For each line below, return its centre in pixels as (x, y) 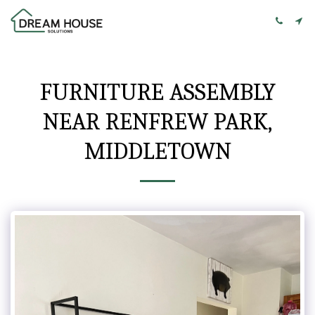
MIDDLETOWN (157, 151)
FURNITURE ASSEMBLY (157, 92)
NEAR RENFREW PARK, (157, 122)
